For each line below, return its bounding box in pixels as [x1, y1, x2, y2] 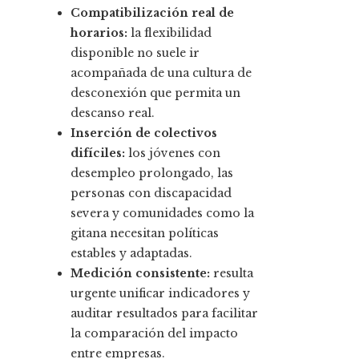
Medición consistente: [71, 266, 210, 281]
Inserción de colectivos [71, 126, 217, 141]
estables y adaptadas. [71, 246, 192, 261]
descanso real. [71, 106, 155, 121]
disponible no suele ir [71, 46, 200, 61]
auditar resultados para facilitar [71, 306, 258, 321]
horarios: [71, 26, 127, 41]
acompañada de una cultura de [71, 66, 252, 81]
